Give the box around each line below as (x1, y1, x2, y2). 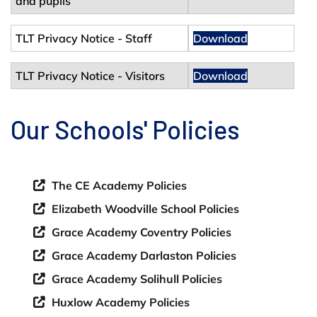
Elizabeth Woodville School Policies (52, 201, 239, 216)
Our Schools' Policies (11, 113, 240, 144)
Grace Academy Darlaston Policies (52, 248, 236, 263)
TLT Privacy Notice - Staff (16, 30, 152, 45)
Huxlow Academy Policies (52, 294, 190, 309)
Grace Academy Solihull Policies (52, 271, 222, 286)
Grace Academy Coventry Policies (52, 224, 231, 239)
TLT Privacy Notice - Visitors (16, 68, 165, 83)
